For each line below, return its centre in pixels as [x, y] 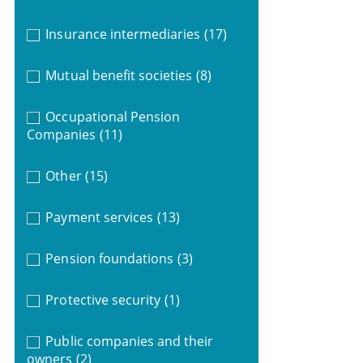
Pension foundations [110, 258]
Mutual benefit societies [119, 75]
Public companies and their [130, 341]
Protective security [103, 299]
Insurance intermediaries [123, 34]
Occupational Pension [113, 116]
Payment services [99, 217]
